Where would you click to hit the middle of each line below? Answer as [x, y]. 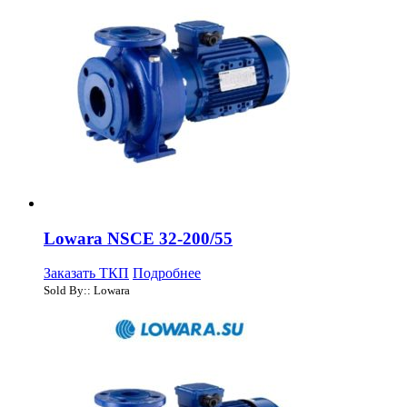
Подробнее [167, 273]
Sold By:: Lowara [87, 291]
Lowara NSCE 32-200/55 [138, 238]
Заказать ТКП [86, 273]
